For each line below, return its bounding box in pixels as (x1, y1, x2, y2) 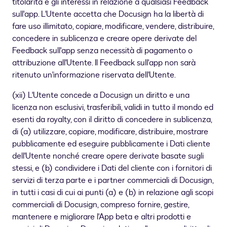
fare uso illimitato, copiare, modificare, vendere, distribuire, (12, 21, 214, 32)
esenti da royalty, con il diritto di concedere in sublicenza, (12, 114, 212, 126)
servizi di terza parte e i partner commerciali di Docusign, (12, 175, 213, 186)
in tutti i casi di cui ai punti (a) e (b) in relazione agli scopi (12, 187, 213, 199)
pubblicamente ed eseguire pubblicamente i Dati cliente (12, 138, 210, 150)
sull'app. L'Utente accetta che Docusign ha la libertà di (12, 9, 204, 20)
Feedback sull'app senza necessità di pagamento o (12, 45, 193, 57)
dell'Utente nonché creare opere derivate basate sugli (12, 150, 204, 162)
